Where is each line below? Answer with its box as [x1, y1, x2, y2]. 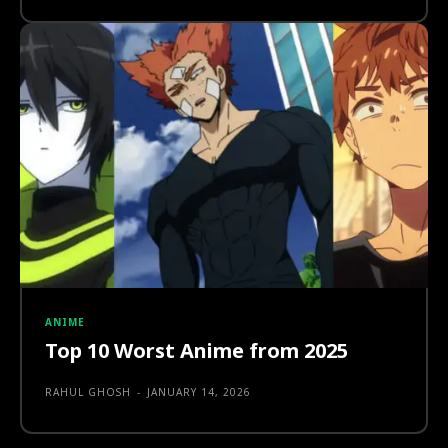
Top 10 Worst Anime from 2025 [45, 336, 348, 364]
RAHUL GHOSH [45, 384, 131, 399]
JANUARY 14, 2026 [147, 384, 251, 399]
